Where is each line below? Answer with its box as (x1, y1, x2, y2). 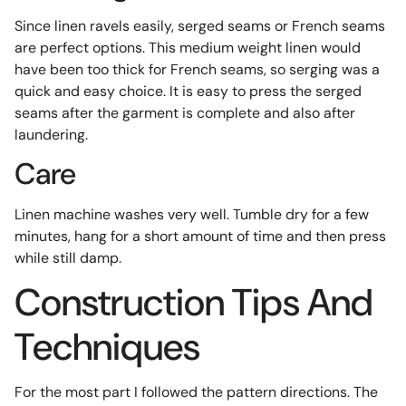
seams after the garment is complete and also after (14, 102, 355, 122)
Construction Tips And (14, 277, 373, 327)
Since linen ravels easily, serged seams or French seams (14, 15, 385, 35)
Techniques (14, 322, 200, 372)
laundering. (14, 124, 88, 144)
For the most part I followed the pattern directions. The (14, 382, 378, 401)
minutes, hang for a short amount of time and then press (14, 227, 386, 246)
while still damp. (14, 248, 121, 268)
